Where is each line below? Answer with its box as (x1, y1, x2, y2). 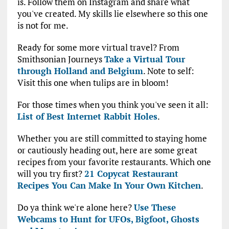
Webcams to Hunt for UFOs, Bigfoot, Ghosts (17, 213, 199, 225)
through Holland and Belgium (17, 65, 143, 77)
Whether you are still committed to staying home (17, 132, 207, 145)
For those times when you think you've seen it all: (17, 99, 209, 111)
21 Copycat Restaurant (84, 168, 178, 180)
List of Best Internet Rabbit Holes (17, 110, 157, 123)
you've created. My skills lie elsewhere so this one (17, 8, 208, 20)
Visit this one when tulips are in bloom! (17, 77, 169, 89)
